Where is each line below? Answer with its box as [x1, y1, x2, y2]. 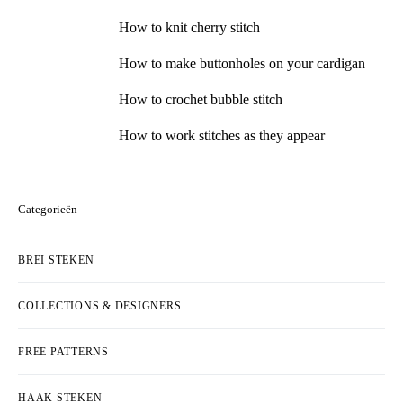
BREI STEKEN [18, 253, 94, 266]
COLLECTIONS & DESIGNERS [18, 299, 182, 312]
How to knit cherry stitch [119, 19, 260, 35]
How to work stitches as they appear [119, 127, 325, 143]
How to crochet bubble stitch [119, 91, 282, 107]
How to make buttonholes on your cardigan [119, 55, 365, 71]
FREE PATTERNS [18, 345, 109, 358]
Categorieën [18, 201, 77, 216]
